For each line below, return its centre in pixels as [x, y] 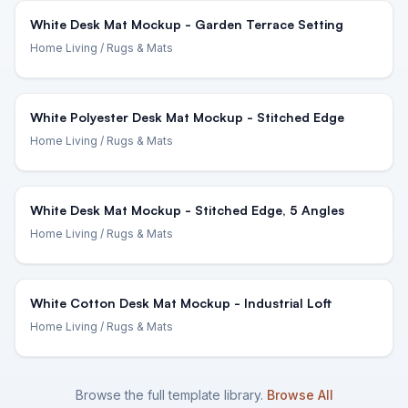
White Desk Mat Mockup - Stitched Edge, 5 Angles [187, 210]
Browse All [300, 395]
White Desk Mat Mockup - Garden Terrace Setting [187, 24]
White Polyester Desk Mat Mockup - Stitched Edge [187, 117]
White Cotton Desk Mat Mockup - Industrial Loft [181, 303]
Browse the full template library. [169, 395]
